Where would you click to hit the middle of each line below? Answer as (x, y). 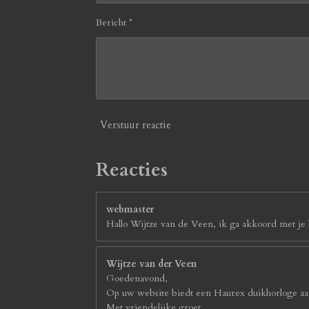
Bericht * (114, 23)
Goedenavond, (137, 278)
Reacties (132, 169)
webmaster (130, 209)
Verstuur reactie (136, 124)
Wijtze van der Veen (151, 263)
